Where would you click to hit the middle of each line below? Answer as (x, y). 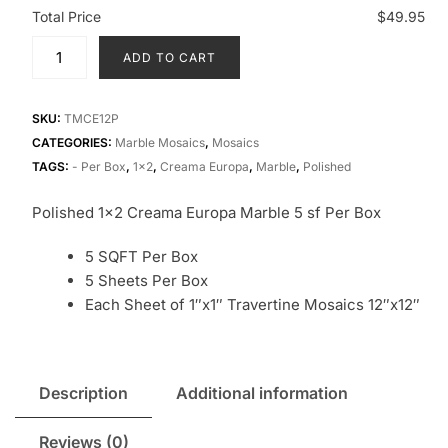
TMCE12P (91, 118)
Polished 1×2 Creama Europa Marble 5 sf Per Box (206, 212)
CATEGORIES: (73, 142)
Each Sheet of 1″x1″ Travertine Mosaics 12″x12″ (252, 304)
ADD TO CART (169, 57)
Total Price (66, 16)
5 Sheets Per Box (146, 280)
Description (83, 393)
